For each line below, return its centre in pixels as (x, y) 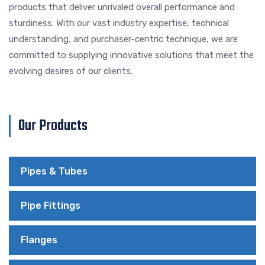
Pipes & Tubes (54, 171)
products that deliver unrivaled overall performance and (122, 7)
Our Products (53, 126)
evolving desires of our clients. (71, 71)
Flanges (39, 240)
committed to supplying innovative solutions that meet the (131, 55)
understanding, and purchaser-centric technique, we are (123, 39)
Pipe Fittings (51, 205)
